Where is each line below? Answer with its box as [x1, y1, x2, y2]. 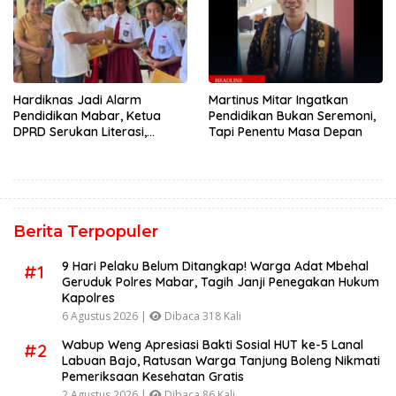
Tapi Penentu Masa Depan [209, 123, 362, 140]
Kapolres [62, 289, 115, 306]
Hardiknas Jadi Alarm [13, 91, 141, 108]
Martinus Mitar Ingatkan [209, 91, 348, 108]
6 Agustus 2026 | [62, 308, 149, 324]
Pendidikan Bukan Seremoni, [209, 107, 376, 124]
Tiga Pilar [13, 155, 69, 171]
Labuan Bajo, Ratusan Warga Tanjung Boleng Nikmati [62, 352, 380, 369]
